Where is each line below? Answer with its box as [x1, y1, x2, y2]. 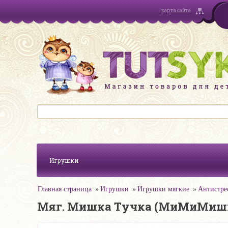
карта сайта [161, 7, 191, 14]
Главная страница [38, 185, 92, 193]
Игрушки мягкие [137, 185, 189, 193]
